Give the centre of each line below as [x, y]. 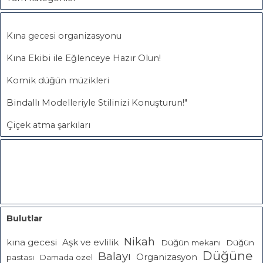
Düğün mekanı [191, 242]
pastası [20, 257]
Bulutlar [25, 218]
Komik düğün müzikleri [58, 80]
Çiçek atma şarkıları [48, 125]
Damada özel [66, 257]
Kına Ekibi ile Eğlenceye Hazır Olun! [84, 58]
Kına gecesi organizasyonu [64, 36]
